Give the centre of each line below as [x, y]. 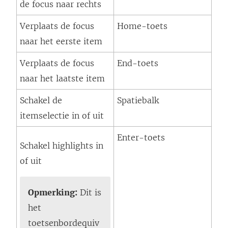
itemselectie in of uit [62, 116]
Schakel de [41, 101]
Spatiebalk [138, 101]
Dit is [89, 193]
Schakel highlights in [62, 146]
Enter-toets [141, 138]
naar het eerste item [61, 41]
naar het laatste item [62, 79]
